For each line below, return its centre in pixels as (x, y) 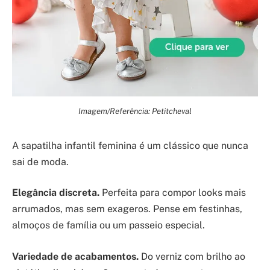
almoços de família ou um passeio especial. (108, 225)
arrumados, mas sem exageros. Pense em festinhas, (127, 209)
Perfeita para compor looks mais (173, 193)
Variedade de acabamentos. (75, 256)
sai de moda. (40, 162)
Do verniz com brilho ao (192, 256)
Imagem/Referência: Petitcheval (135, 111)
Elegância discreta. (56, 193)
